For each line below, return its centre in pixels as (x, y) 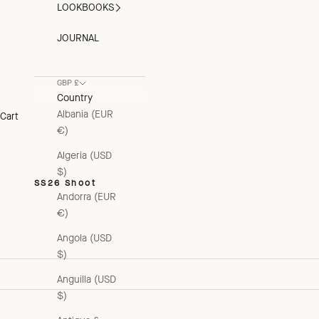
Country (75, 98)
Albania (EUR (85, 115)
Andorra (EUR (87, 197)
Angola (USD (84, 239)
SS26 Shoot (65, 183)
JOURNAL (78, 38)
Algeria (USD (84, 156)
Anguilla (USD (87, 280)
